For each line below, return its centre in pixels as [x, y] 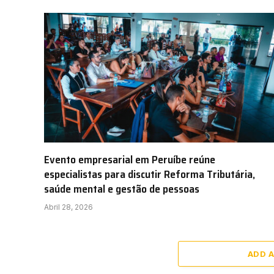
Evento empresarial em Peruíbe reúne [130, 159]
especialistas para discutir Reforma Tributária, [150, 174]
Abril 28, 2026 [68, 207]
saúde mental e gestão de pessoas [122, 189]
